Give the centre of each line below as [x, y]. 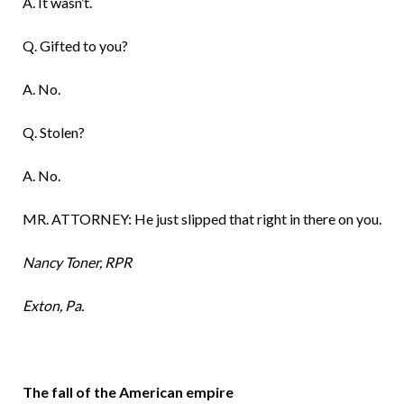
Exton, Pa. [53, 306]
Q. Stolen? [53, 133]
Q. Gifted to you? [75, 46]
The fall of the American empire [128, 392]
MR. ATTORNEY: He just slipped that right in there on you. [202, 219]
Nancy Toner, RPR [77, 262]
